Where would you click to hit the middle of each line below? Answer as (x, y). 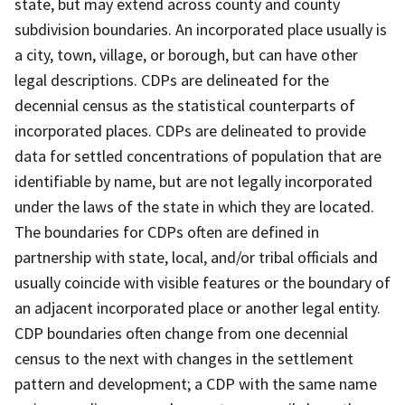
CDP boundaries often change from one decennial (181, 333)
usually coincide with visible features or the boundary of (202, 282)
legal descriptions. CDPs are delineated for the (172, 80)
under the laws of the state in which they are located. (194, 206)
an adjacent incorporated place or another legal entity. (198, 307)
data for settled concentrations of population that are (198, 155)
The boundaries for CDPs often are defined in (167, 231)
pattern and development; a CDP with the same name (196, 383)
